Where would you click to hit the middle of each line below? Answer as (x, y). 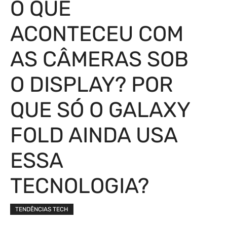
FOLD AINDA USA (94, 135)
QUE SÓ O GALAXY (100, 110)
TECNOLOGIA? (80, 186)
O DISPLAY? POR (92, 85)
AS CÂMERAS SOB (99, 59)
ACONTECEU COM (97, 34)
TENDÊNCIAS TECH (42, 209)
